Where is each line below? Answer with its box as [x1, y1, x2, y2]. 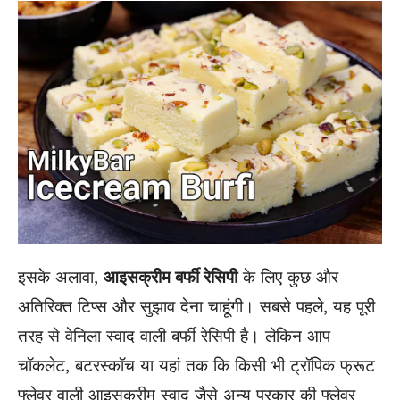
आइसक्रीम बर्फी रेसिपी [104, 267, 237, 288]
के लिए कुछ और [237, 267, 338, 288]
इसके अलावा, [18, 267, 104, 288]
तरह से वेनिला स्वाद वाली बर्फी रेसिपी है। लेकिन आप [18, 326, 330, 347]
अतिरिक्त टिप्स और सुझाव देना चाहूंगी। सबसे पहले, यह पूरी [18, 296, 375, 318]
